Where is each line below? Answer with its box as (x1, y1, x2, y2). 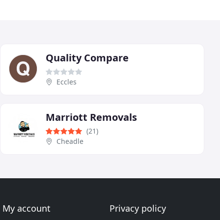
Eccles (56, 77, 77, 86)
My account (2, 202, 51, 214)
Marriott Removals (46, 110, 137, 124)
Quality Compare (46, 51, 129, 64)
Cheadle (56, 136, 83, 146)
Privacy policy (109, 202, 166, 214)
